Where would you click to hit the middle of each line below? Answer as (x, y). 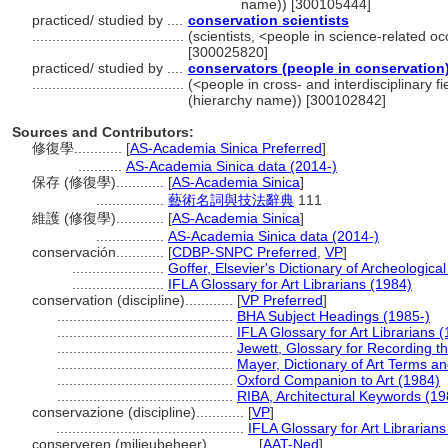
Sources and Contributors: (103, 132)
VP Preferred (282, 300)
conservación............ (100, 252)
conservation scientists (268, 20)
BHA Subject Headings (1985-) (333, 316)
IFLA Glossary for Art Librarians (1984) (290, 284)
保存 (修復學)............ (100, 182)
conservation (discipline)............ (134, 300)
